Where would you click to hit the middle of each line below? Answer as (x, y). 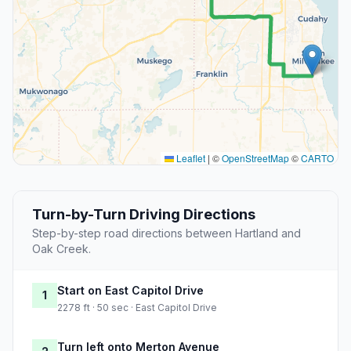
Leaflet (190, 158)
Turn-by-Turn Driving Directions (144, 215)
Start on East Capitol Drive (130, 291)
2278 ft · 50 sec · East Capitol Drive (137, 308)
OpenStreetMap (255, 158)
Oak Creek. (62, 249)
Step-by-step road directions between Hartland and (166, 233)
